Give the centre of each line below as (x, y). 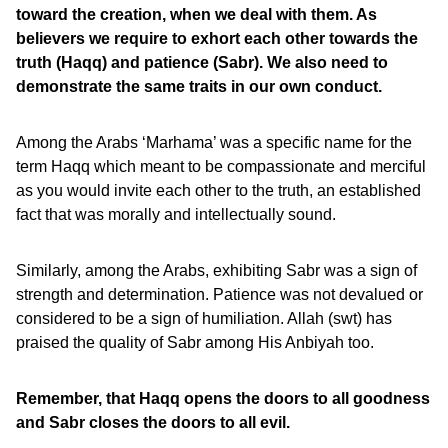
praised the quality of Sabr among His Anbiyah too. (195, 342)
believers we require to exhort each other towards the (217, 38)
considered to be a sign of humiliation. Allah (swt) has (204, 318)
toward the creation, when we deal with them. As (196, 14)
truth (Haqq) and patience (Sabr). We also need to (202, 62)
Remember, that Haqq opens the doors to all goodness (223, 398)
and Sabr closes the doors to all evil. (161, 422)
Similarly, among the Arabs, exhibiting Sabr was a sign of (216, 270)
